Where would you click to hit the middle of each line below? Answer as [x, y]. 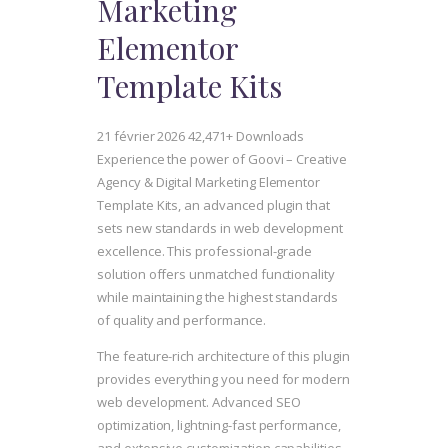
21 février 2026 [143, 136]
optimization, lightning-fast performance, [219, 425]
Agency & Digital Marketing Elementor [209, 182]
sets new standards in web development [220, 228]
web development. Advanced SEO [199, 402]
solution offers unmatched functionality [216, 274]
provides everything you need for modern [224, 379]
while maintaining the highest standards [218, 297]
